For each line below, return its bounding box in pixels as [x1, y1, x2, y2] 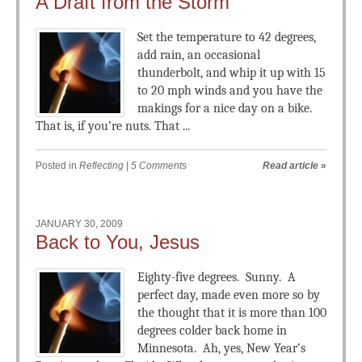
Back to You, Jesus [36, 231, 200, 253]
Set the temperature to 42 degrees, [137, 30, 316, 44]
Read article [263, 160, 318, 171]
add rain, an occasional [137, 48, 260, 62]
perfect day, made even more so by [137, 288, 320, 302]
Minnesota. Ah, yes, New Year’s [137, 341, 305, 356]
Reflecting [79, 160, 124, 171]
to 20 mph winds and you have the [137, 83, 322, 98]
